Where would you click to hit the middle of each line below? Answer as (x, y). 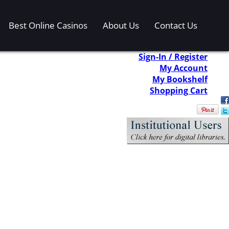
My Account (184, 68)
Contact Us (176, 26)
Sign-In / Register (173, 56)
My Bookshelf (180, 79)
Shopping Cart (179, 90)
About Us (121, 26)
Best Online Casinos (48, 26)
